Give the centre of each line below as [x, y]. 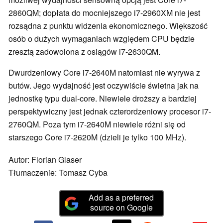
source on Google [121, 208]
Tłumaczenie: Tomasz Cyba [58, 173]
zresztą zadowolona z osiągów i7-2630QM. [84, 52]
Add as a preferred [121, 198]
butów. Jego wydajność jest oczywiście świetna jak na [104, 86]
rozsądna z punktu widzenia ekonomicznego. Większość [108, 26]
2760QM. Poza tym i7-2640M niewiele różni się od [97, 124]
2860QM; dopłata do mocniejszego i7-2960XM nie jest [104, 13]
